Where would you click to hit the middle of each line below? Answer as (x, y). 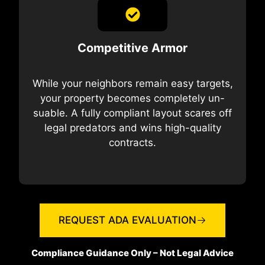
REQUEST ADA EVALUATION (127, 220)
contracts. (132, 143)
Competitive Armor (132, 48)
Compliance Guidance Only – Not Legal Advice (132, 253)
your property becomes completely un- (132, 98)
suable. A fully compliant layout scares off (132, 113)
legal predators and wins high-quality (132, 128)
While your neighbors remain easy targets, (132, 84)
